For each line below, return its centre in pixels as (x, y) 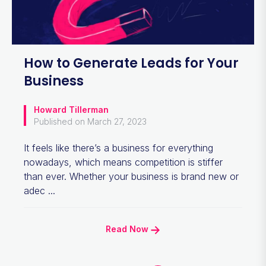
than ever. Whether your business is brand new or (131, 176)
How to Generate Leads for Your (131, 63)
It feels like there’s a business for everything (118, 148)
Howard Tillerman (71, 110)
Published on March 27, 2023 (90, 121)
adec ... (39, 191)
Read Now (128, 229)
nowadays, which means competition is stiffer (123, 162)
